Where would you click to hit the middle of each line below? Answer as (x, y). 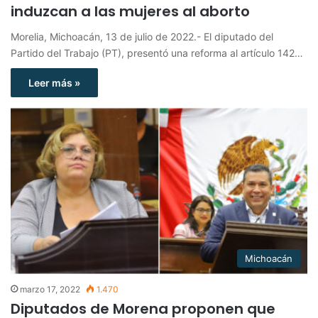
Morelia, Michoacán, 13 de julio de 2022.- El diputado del (142, 36)
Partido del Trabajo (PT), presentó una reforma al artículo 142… (157, 53)
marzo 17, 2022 (50, 289)
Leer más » (54, 82)
